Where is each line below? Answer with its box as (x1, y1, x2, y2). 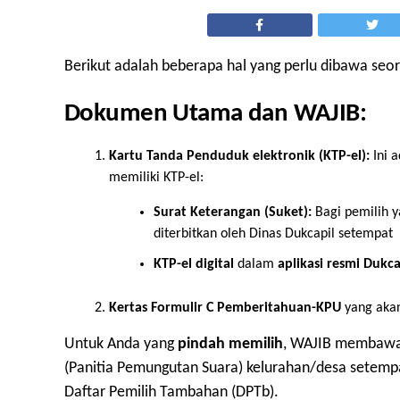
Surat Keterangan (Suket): (154, 205, 312, 221)
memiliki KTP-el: (109, 171, 204, 186)
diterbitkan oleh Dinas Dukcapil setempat (154, 227, 393, 242)
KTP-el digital (154, 257, 234, 272)
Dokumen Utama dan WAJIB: (64, 101, 367, 128)
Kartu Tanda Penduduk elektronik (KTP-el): (109, 149, 370, 164)
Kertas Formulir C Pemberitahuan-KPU (109, 301, 345, 316)
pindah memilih (178, 337, 283, 353)
